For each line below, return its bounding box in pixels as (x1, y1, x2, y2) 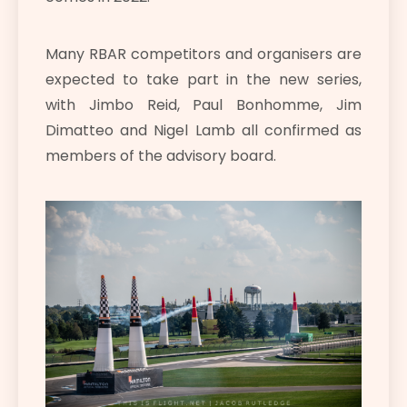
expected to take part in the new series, (45, 69, 362, 91)
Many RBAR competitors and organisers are (45, 44, 362, 65)
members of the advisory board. (45, 145, 276, 167)
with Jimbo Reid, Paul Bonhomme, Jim (45, 94, 362, 116)
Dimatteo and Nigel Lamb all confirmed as (45, 120, 362, 142)
